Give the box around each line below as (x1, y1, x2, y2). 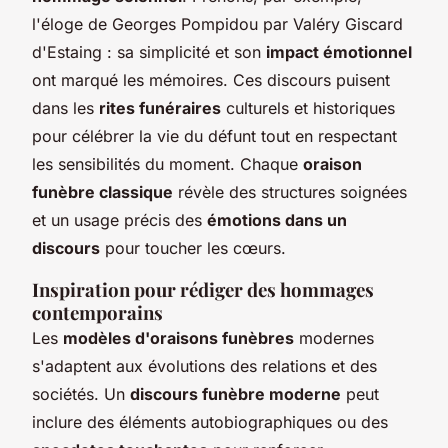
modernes (294, 327, 374, 348)
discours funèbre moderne (130, 383, 341, 404)
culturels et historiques (221, 97, 395, 118)
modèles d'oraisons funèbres (63, 327, 294, 348)
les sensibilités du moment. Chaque (32, 153, 303, 174)
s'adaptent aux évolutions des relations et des (32, 355, 377, 376)
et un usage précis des (32, 209, 207, 230)
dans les (32, 97, 99, 118)
